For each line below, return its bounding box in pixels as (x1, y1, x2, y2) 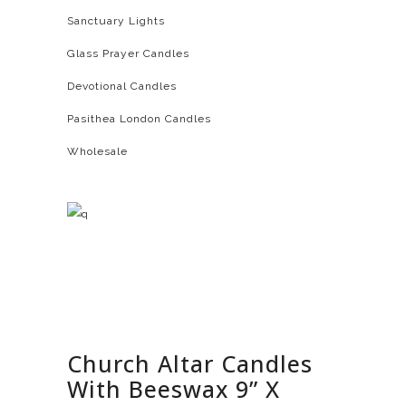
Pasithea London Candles (67, 112, 211, 125)
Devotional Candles (67, 80, 177, 92)
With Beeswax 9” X (67, 373, 280, 404)
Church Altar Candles (67, 348, 313, 379)
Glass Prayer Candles (67, 47, 189, 60)
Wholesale (67, 145, 128, 158)
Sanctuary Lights (67, 14, 165, 27)
